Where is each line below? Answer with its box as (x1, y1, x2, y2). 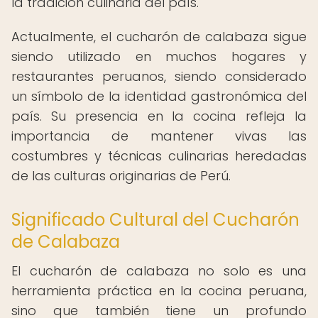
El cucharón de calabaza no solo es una (11, 262, 307, 280)
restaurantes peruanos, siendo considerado (11, 67, 307, 85)
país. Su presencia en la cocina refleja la (11, 107, 307, 125)
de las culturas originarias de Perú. (11, 167, 231, 185)
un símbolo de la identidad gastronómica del (11, 87, 307, 105)
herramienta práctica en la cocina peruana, (11, 282, 307, 300)
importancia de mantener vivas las (11, 127, 307, 145)
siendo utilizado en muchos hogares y (11, 48, 307, 65)
